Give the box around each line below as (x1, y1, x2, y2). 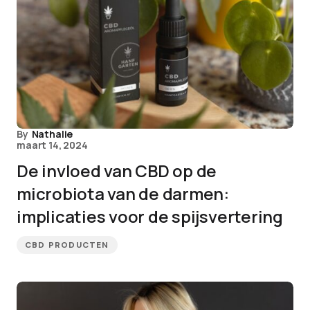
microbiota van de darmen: (17, 182, 229, 205)
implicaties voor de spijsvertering (17, 205, 283, 228)
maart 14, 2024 (17, 138, 88, 152)
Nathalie (31, 127, 73, 140)
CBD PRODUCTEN (25, 239, 109, 250)
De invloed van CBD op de (17, 159, 217, 182)
